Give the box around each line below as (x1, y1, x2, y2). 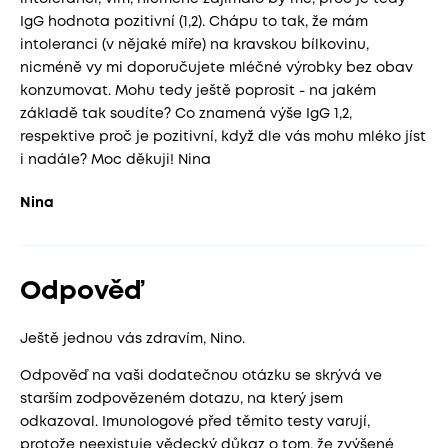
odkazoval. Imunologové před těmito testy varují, (20, 416, 370, 428)
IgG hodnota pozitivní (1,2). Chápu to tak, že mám (20, 16, 368, 28)
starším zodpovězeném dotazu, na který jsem (20, 393, 343, 405)
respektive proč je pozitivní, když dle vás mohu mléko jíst (20, 131, 426, 143)
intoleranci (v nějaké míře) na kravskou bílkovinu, (20, 39, 369, 51)
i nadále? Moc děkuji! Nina (20, 154, 211, 166)
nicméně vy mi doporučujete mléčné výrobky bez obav (20, 62, 413, 74)
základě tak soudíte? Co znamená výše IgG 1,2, (20, 108, 352, 120)
